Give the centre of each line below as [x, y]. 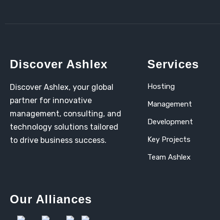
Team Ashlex [169, 157]
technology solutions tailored [64, 127]
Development [170, 122]
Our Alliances [51, 199]
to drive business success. [58, 140]
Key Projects [169, 139]
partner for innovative [51, 100]
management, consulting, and [66, 114]
